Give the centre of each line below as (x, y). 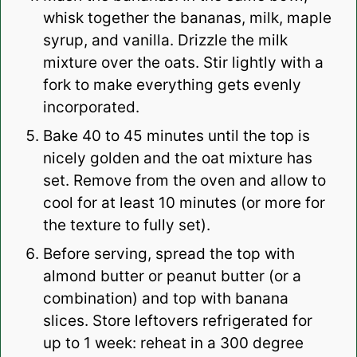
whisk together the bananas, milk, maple (187, 18)
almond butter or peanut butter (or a (172, 277)
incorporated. (91, 108)
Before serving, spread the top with (169, 254)
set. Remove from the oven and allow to (184, 181)
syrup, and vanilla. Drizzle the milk (165, 41)
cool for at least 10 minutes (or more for (184, 203)
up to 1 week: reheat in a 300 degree (173, 343)
